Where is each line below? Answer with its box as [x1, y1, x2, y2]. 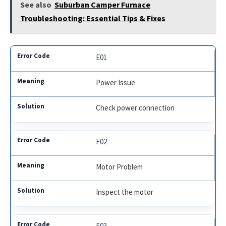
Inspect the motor [96, 187, 154, 197]
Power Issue [96, 78, 136, 88]
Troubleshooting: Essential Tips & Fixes [20, 13, 165, 24]
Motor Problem [96, 162, 143, 172]
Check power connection [96, 103, 175, 113]
